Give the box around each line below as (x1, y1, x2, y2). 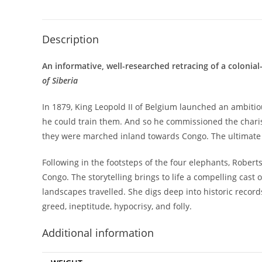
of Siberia (42, 75, 78, 86)
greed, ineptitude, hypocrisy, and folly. (42, 201, 192, 212)
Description (42, 32, 99, 46)
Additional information (42, 226, 154, 240)
